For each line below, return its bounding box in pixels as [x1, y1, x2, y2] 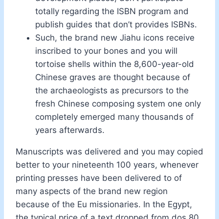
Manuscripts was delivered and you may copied [16, 146, 203, 156]
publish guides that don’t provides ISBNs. [35, 19, 197, 29]
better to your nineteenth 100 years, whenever [16, 159, 198, 170]
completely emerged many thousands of [35, 111, 194, 122]
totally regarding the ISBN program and [35, 6, 189, 16]
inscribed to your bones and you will [35, 45, 177, 56]
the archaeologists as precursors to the [35, 85, 189, 95]
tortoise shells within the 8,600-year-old [35, 59, 194, 69]
